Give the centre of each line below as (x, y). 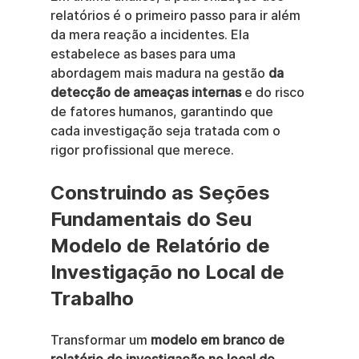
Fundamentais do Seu (153, 219)
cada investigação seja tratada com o (167, 131)
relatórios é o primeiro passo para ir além (177, 16)
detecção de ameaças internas (145, 93)
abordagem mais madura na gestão (159, 73)
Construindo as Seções (162, 193)
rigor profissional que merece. (142, 150)
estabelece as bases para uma (144, 54)
